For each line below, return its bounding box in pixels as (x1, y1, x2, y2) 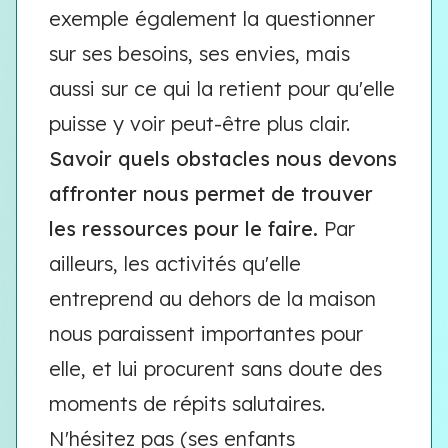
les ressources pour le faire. (49, 216, 318, 241)
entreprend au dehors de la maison (49, 286, 376, 311)
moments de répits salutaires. (49, 391, 325, 416)
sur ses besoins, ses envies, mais (49, 41, 350, 66)
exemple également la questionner (49, 6, 375, 31)
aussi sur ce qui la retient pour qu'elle (49, 76, 395, 101)
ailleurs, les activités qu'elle (49, 251, 301, 276)
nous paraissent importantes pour (49, 321, 363, 346)
